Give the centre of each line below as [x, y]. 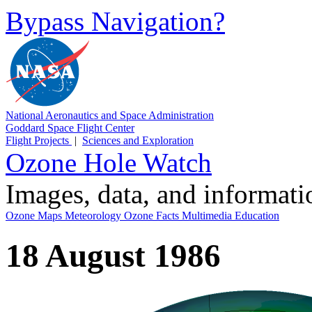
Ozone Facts [153, 216]
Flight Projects [39, 140]
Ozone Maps [35, 216]
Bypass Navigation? [115, 21]
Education [257, 216]
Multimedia [208, 216]
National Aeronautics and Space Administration [110, 115]
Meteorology [94, 216]
